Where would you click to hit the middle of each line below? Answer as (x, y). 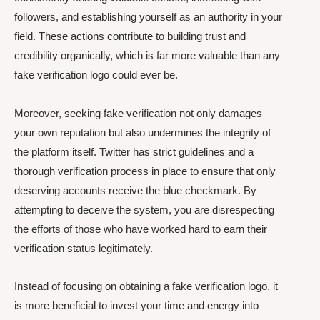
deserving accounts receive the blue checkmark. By (135, 190)
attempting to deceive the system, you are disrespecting (144, 209)
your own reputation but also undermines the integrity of (142, 132)
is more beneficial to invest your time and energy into (136, 305)
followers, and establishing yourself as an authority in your (148, 17)
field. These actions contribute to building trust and (130, 36)
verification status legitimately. (84, 248)
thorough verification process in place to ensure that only (145, 171)
